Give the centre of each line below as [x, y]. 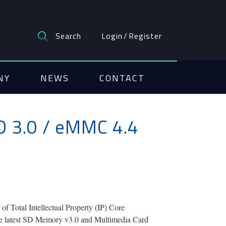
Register [145, 36]
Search [68, 36]
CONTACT [122, 78]
